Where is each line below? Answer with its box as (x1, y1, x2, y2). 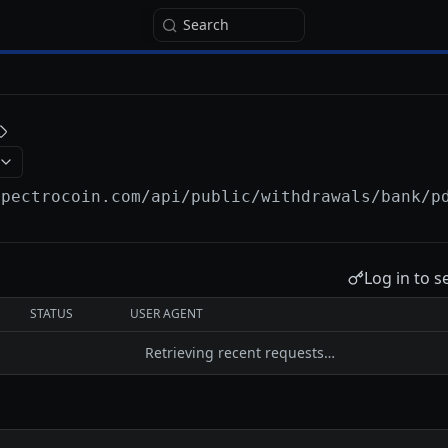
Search (183, 15, 229, 34)
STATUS (30, 305, 74, 322)
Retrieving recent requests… (145, 343, 335, 362)
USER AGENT (130, 305, 204, 322)
